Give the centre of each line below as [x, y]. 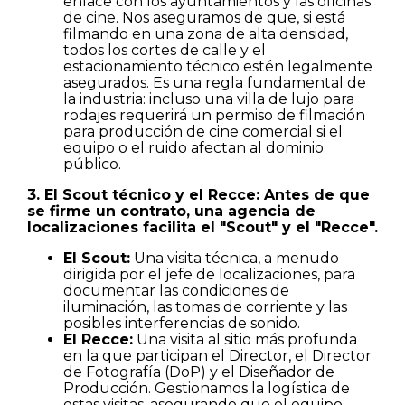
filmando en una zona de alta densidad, [206, 33]
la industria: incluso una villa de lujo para [209, 99]
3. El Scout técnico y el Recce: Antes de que [198, 194]
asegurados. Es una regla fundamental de [215, 82]
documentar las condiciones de [176, 290]
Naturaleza [95, 201]
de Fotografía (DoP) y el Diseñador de [199, 372]
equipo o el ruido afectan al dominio [193, 147]
